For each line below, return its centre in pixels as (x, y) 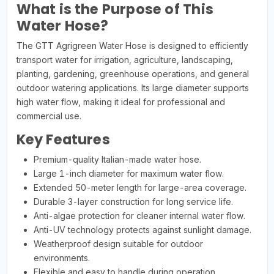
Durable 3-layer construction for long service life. (133, 201)
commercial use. (49, 116)
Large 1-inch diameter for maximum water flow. (128, 173)
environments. (61, 257)
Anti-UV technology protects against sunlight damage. (142, 229)
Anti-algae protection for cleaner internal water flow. (139, 215)
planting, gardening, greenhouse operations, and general (132, 73)
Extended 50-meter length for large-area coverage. (140, 187)
